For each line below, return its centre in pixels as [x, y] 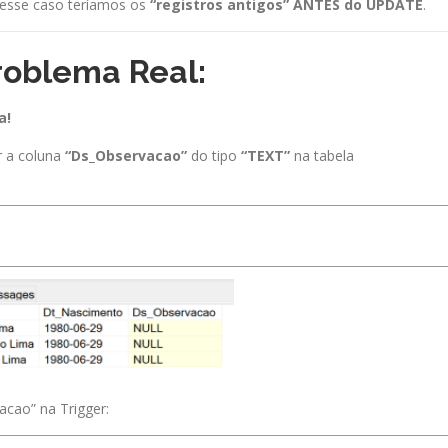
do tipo [214, 155]
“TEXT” [265, 155]
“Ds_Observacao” [126, 155]
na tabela [322, 155]
